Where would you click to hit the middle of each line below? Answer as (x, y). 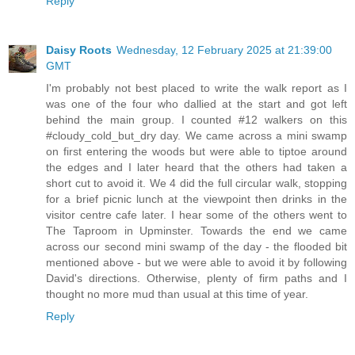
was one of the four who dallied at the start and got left (197, 103)
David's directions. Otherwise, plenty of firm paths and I (197, 278)
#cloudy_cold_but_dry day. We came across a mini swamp (197, 135)
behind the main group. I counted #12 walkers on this (197, 119)
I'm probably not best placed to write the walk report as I (197, 88)
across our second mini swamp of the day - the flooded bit (197, 246)
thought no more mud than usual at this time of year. (177, 294)
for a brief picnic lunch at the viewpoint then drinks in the (197, 198)
